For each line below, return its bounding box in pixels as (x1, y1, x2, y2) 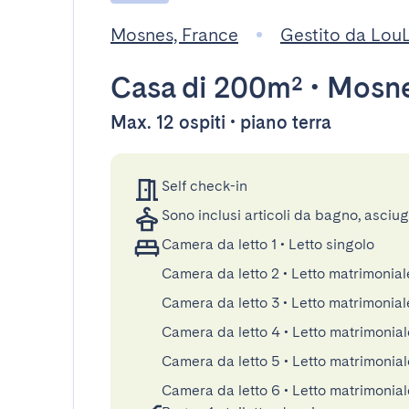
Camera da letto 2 (162, 265, 279, 282)
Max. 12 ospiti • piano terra (110, 111, 331, 133)
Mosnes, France (110, 24, 238, 46)
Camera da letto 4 (162, 323, 280, 341)
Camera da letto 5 (162, 352, 280, 370)
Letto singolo (288, 236, 374, 253)
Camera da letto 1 (162, 236, 277, 253)
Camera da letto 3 (162, 294, 279, 311)
